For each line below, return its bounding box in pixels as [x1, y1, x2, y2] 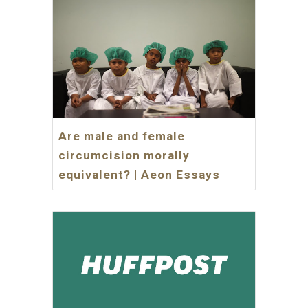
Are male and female [58, 129, 186, 144]
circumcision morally [58, 148, 190, 163]
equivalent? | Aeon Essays [58, 168, 221, 182]
